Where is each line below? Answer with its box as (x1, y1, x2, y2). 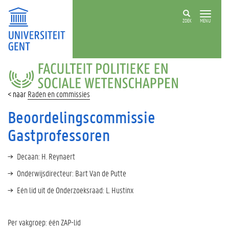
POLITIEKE (7, 74, 39, 85)
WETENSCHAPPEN (7, 102, 63, 113)
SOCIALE (7, 93, 33, 104)
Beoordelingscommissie (8, 107, 155, 128)
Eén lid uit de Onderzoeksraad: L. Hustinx (17, 185, 133, 195)
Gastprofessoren (8, 125, 110, 146)
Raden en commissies (28, 88, 90, 99)
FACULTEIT (7, 65, 39, 76)
